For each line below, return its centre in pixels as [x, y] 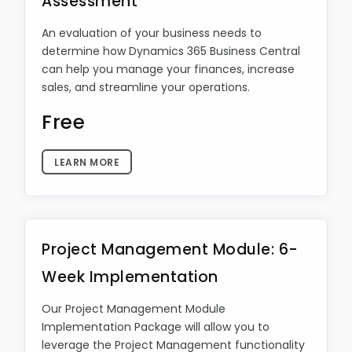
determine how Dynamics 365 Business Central [171, 51]
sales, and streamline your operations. [146, 87]
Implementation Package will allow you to [156, 327]
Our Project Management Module [134, 309]
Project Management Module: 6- [170, 249]
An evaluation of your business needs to [152, 33]
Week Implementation [130, 277]
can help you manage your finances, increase [168, 69]
